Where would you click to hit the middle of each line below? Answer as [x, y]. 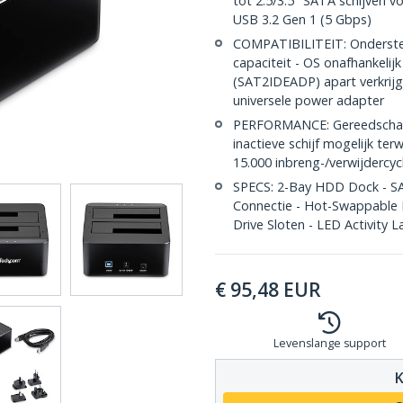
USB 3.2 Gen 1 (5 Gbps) [302, 19]
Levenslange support [330, 343]
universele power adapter [309, 100]
